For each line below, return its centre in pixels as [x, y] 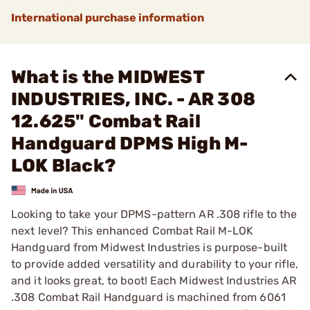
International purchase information [108, 18]
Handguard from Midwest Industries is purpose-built [149, 247]
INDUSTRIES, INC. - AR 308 [134, 99]
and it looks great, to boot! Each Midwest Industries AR [154, 280]
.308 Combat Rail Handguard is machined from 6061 [148, 297]
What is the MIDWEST [108, 77]
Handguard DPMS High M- [130, 144]
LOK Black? [63, 166]
